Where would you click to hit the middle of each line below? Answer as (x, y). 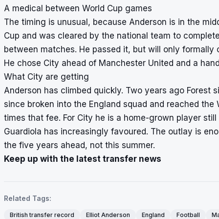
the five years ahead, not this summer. (79, 145)
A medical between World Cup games (78, 9)
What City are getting (46, 77)
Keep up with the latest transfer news (83, 159)
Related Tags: (28, 198)
